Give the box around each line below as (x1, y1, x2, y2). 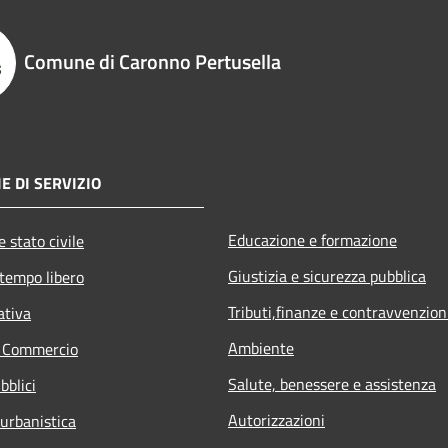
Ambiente (228, 335, 294, 360)
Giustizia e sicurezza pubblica (228, 263, 426, 288)
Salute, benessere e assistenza (228, 371, 436, 396)
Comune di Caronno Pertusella (24, 45, 281, 77)
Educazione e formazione (228, 227, 397, 252)
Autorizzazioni (228, 407, 325, 432)
